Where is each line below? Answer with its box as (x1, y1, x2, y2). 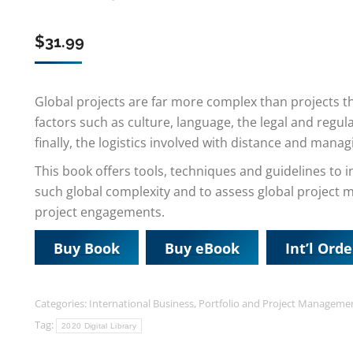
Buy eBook (165, 238, 240, 258)
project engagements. (35, 203, 165, 221)
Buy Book (54, 238, 120, 258)
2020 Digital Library (61, 321, 136, 330)
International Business (89, 296, 194, 310)
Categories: (35, 296, 89, 310)
